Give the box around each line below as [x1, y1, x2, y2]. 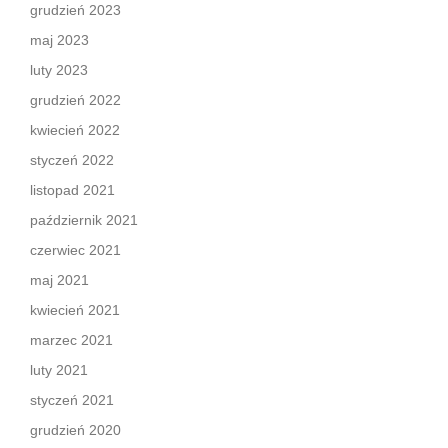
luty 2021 [30, 362, 88, 378]
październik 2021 [30, 212, 138, 228]
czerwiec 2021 [30, 242, 121, 258]
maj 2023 [30, 32, 89, 48]
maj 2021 [30, 272, 89, 288]
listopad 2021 [30, 182, 115, 198]
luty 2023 [30, 62, 88, 78]
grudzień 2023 [30, 2, 121, 18]
